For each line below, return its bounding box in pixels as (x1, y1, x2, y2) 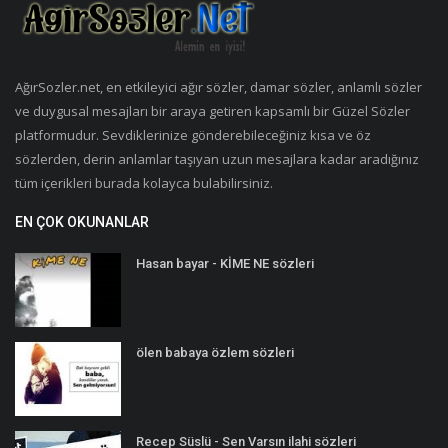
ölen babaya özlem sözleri (136, 344, 294, 360)
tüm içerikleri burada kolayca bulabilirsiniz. (15, 173, 273, 192)
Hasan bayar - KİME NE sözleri (136, 255, 314, 271)
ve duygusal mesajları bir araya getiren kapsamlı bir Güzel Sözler (15, 101, 410, 120)
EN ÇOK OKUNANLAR (15, 213, 149, 230)
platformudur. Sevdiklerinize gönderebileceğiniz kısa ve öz (15, 125, 371, 144)
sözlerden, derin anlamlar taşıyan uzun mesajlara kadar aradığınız (15, 149, 419, 168)
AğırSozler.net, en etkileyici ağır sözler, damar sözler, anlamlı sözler (15, 77, 422, 96)
